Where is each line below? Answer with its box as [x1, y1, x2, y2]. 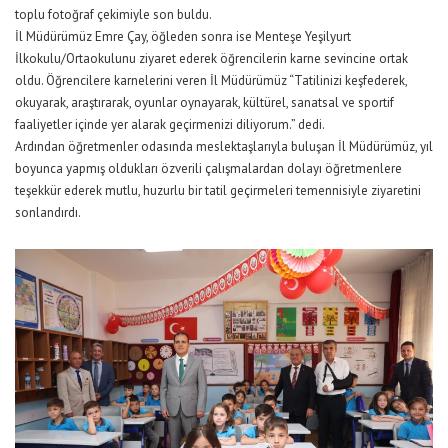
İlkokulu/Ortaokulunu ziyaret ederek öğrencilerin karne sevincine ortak [15, 49, 408, 67]
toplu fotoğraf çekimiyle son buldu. [15, 5, 212, 23]
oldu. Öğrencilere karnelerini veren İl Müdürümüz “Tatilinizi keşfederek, [15, 71, 407, 89]
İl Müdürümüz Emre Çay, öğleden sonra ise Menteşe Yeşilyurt [15, 27, 351, 45]
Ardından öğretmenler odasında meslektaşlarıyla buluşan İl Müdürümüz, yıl [15, 137, 433, 155]
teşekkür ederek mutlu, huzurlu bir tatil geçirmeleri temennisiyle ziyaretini [15, 181, 421, 199]
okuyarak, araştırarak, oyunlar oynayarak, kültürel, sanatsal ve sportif [15, 93, 394, 111]
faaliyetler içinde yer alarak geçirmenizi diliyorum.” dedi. [15, 115, 325, 133]
